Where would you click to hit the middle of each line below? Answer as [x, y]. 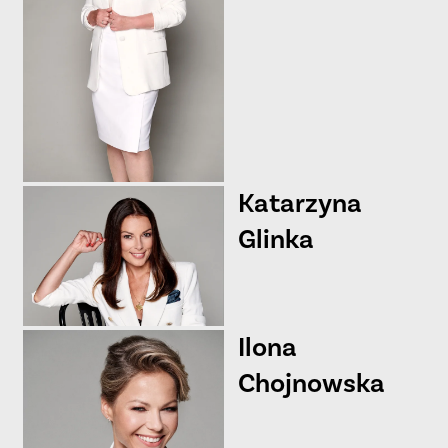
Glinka [275, 240]
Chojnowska [311, 384]
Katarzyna [299, 204]
